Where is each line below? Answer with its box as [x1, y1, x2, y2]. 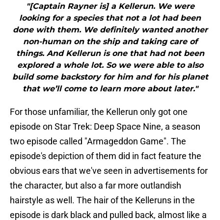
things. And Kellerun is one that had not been [16, 49, 204, 58]
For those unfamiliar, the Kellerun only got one [10, 107, 188, 117]
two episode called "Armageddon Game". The [10, 136, 186, 147]
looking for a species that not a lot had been [19, 13, 201, 23]
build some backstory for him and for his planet [12, 72, 208, 82]
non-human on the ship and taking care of [23, 37, 197, 47]
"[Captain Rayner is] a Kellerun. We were [26, 1, 194, 11]
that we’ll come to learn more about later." [22, 84, 198, 94]
